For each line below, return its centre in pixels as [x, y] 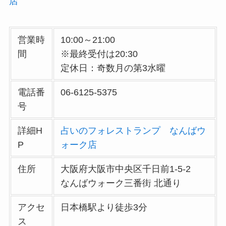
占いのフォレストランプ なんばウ [133, 131]
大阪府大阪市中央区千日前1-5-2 [130, 169]
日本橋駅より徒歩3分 [104, 208]
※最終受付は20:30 [99, 54]
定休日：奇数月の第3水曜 [113, 68]
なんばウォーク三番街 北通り [121, 183]
